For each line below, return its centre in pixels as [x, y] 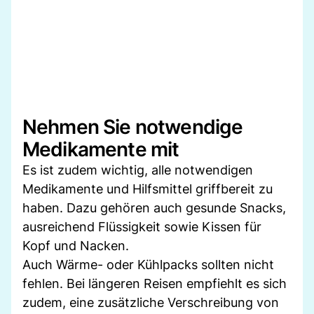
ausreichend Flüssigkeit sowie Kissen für [142, 226]
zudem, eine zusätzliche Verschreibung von [151, 302]
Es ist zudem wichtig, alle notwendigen [138, 170]
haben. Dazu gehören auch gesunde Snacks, [154, 207]
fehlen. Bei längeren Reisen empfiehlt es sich [155, 283]
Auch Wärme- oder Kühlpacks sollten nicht [148, 264]
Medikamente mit [101, 149]
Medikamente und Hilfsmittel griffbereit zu [148, 189]
